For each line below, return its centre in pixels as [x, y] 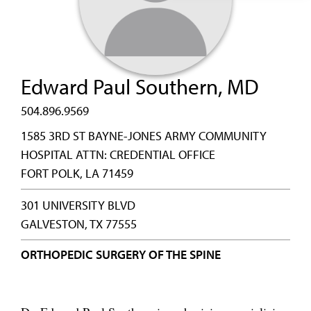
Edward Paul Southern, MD [140, 86]
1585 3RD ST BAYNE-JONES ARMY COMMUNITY [144, 136]
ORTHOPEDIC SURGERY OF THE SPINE [121, 254]
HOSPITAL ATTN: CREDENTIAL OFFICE [118, 154]
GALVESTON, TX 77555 [79, 224]
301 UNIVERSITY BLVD [78, 205]
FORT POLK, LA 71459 [77, 173]
